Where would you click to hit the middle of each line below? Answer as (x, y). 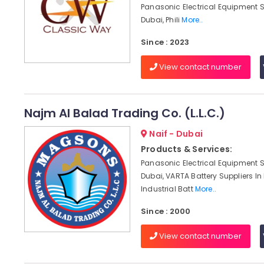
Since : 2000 (166, 211)
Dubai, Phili (161, 20)
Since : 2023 (165, 42)
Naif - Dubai (175, 134)
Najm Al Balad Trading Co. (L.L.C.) (124, 113)
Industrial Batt (168, 189)
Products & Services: (187, 149)
